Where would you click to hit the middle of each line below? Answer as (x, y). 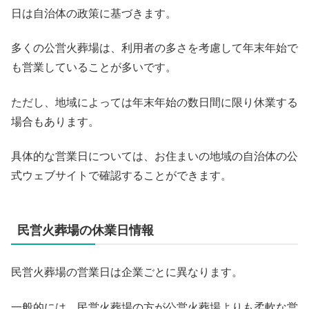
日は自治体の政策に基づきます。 (94, 14)
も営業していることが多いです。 (94, 68)
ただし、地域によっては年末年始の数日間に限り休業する (154, 102)
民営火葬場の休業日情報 (86, 231)
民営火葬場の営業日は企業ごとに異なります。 (127, 272)
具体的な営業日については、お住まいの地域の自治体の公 (154, 157)
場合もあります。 (55, 121)
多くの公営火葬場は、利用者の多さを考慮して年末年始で (154, 48)
